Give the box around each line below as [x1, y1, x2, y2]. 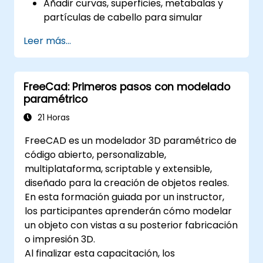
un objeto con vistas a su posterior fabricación [25, 218, 238, 232]
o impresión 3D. [25, 232, 96, 246]
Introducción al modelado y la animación [43, 38, 231, 52]
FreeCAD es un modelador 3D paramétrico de [25, 133, 237, 147]
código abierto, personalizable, [25, 147, 167, 161]
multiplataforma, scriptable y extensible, [25, 161, 213, 176]
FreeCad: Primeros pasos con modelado [23, 79, 230, 94]
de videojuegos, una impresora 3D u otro [43, 80, 228, 95]
